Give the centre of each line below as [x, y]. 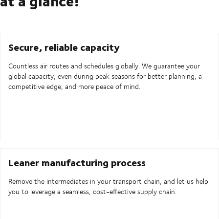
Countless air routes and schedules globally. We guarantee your [104, 66]
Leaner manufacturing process [77, 162]
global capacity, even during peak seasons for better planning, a [105, 76]
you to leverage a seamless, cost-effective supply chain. [92, 192]
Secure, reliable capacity [64, 47]
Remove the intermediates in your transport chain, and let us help [108, 181]
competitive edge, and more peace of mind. [74, 87]
